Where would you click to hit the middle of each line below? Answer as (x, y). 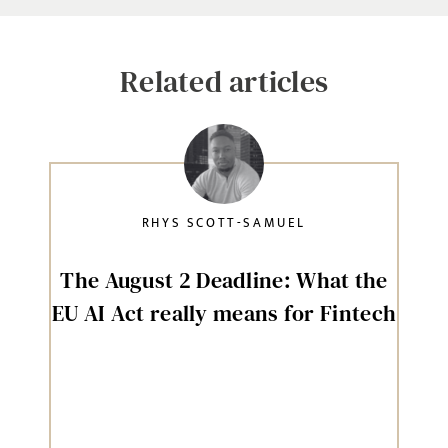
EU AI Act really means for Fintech (224, 313)
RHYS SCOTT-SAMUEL (224, 223)
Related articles (224, 81)
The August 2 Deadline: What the (224, 280)
